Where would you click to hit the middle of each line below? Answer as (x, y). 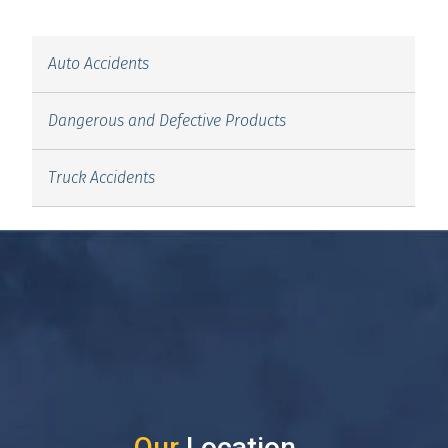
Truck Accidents (101, 177)
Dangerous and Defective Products (166, 120)
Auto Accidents (98, 63)
